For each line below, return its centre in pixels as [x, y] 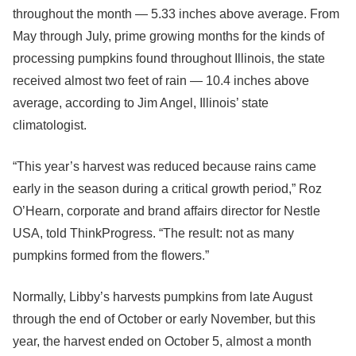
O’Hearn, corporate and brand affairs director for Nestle [166, 211]
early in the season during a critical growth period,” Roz [167, 189]
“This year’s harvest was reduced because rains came [164, 166]
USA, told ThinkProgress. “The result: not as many [153, 233]
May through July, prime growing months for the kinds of [168, 36]
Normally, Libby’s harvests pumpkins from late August [163, 297]
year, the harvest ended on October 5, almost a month [162, 341]
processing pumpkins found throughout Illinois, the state [169, 58]
